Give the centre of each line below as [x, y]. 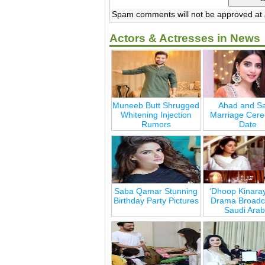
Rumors [156, 124]
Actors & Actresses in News [185, 38]
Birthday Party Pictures [156, 200]
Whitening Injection [156, 114]
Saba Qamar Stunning [156, 191]
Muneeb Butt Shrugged [156, 105]
